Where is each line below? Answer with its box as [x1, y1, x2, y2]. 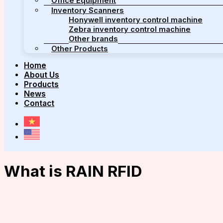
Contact [24, 99, 54, 109]
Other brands [69, 34, 118, 43]
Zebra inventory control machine [69, 24, 191, 34]
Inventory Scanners [51, 5, 124, 15]
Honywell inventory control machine [69, 15, 203, 24]
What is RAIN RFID [4, 161, 142, 181]
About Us [24, 70, 59, 80]
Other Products [51, 44, 108, 53]
